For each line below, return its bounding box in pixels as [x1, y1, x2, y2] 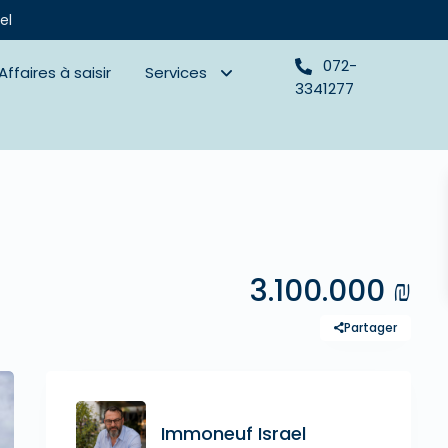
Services [145, 62, 208, 83]
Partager [344, 319, 397, 336]
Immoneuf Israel [161, 421, 306, 446]
